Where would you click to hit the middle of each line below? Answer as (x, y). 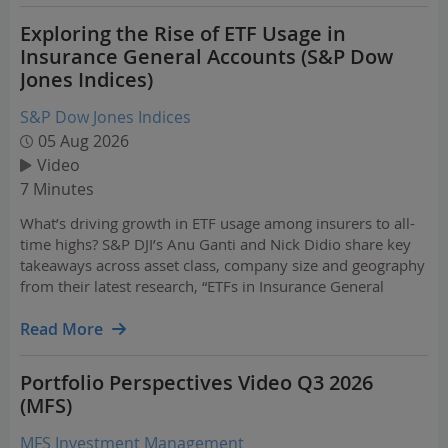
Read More (61, 329)
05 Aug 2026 (83, 141)
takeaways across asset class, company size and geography (222, 265)
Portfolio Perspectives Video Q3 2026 (196, 382)
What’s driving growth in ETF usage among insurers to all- (217, 223)
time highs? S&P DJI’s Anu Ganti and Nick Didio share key (215, 244)
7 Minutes (57, 189)
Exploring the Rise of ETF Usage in (183, 33)
